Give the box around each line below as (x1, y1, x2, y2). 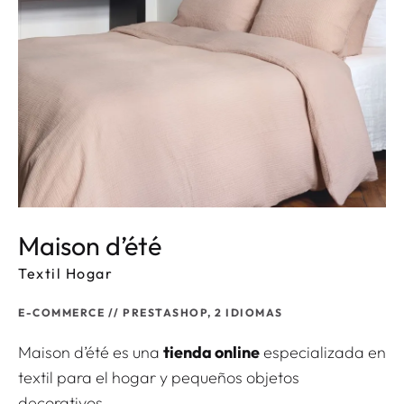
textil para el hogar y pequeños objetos (18, 367, 299, 389)
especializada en (260, 342, 386, 363)
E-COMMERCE (18, 306, 105, 320)
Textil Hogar (18, 264, 113, 283)
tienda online (163, 342, 260, 363)
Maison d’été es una (18, 342, 163, 363)
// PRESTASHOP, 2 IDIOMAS (107, 306, 283, 320)
